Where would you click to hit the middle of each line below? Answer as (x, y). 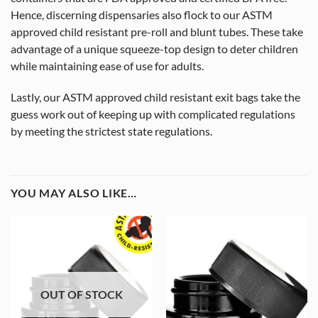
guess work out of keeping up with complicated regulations (153, 114)
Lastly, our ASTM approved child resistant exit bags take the (155, 97)
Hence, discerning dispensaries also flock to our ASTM (142, 15)
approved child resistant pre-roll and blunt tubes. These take (157, 32)
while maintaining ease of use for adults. (107, 66)
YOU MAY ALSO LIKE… (74, 193)
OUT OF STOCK (81, 295)
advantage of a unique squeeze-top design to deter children (154, 49)
